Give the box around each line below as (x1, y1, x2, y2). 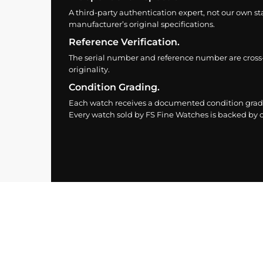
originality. (68, 65, 110, 74)
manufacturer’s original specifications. (68, 19, 215, 29)
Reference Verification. (68, 36, 180, 48)
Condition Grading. (68, 82, 160, 93)
